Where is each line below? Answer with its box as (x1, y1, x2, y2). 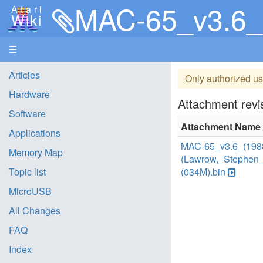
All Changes (9, 204, 60, 217)
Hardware (9, 87, 50, 101)
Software (9, 107, 46, 120)
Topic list (9, 165, 46, 178)
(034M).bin (181, 165, 226, 178)
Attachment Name (181, 120, 261, 133)
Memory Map (9, 146, 63, 159)
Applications (9, 126, 60, 140)
